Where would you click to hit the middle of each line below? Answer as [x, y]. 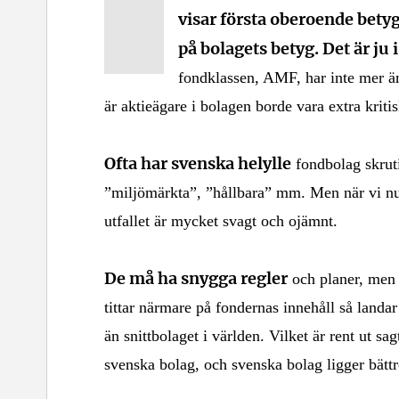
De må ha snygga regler [196, 277]
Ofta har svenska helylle [198, 163]
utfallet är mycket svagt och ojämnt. [221, 220]
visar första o [229, 18]
